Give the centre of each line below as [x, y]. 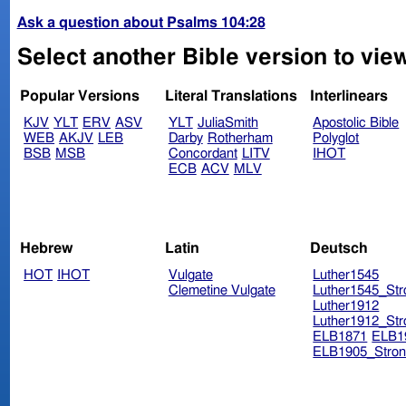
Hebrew [47, 248]
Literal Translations [231, 97]
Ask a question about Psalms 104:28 [141, 22]
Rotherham [240, 139]
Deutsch [338, 248]
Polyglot [336, 139]
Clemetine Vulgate [222, 290]
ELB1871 [340, 336]
